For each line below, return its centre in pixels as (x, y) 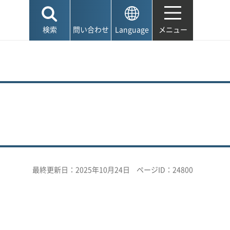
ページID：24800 (165, 169)
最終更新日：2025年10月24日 (81, 169)
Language (132, 29)
